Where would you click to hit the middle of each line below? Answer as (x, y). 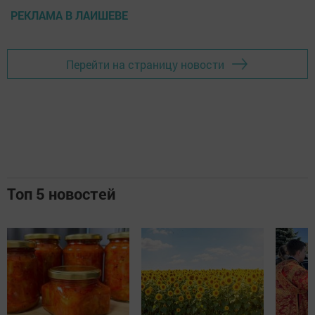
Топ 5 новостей (61, 194)
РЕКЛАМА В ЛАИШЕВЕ (69, 15)
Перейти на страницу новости (145, 64)
